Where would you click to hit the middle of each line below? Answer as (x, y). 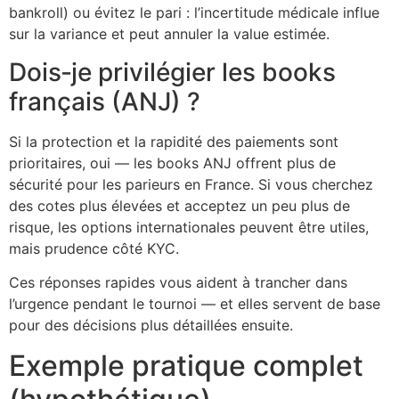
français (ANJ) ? (105, 101)
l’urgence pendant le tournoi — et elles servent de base (195, 304)
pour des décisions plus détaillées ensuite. (151, 326)
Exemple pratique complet (186, 365)
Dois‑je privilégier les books (172, 72)
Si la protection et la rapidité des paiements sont (174, 141)
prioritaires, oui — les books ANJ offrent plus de (172, 163)
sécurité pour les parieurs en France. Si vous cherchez (191, 184)
